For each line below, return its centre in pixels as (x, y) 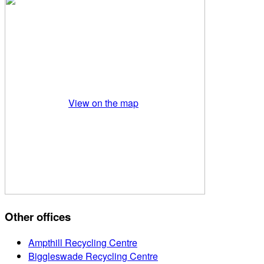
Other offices (38, 216)
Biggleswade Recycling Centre (93, 256)
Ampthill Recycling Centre (83, 242)
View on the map (103, 103)
